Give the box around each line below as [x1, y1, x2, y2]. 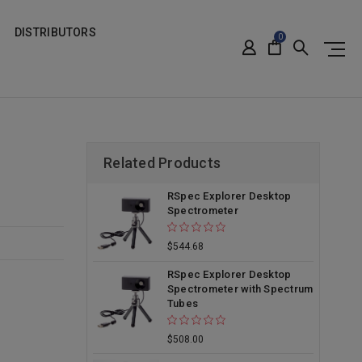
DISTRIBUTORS [14, 26, 96, 39]
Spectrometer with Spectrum [166, 282, 314, 295]
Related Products [103, 154, 221, 171]
